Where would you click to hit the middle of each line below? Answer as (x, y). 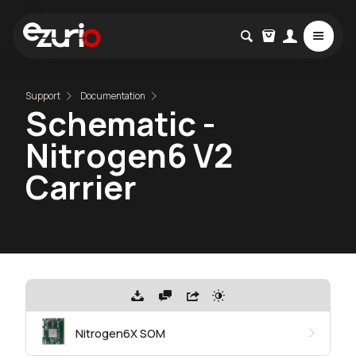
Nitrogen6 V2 (129, 155)
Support (43, 96)
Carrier (81, 187)
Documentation (113, 96)
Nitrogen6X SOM (120, 333)
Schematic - (120, 124)
